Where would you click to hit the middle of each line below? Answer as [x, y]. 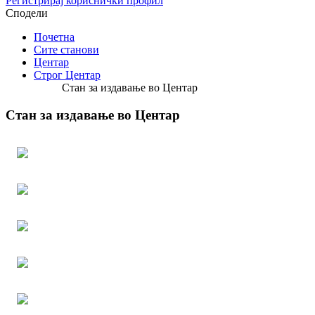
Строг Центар [67, 75]
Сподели [27, 13]
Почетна [54, 37]
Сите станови [66, 50]
